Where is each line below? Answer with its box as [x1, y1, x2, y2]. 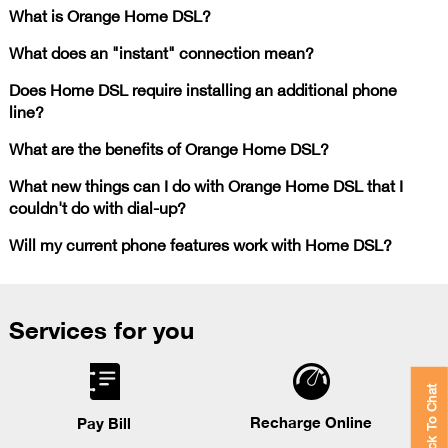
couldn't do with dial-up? [8, 191, 186, 222]
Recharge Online [249, 407, 372, 436]
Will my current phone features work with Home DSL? [8, 228, 392, 259]
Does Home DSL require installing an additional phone [8, 73, 397, 104]
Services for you [8, 305, 194, 352]
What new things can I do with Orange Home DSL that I [8, 169, 403, 200]
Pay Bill [76, 408, 131, 437]
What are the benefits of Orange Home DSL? [8, 132, 329, 163]
